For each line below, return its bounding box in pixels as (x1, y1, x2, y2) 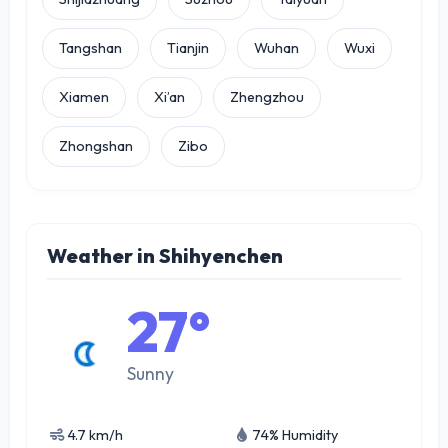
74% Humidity (251, 425, 338, 444)
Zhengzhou (230, 87, 304, 106)
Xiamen (59, 87, 109, 106)
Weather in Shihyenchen (47, 242, 283, 268)
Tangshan (59, 38, 122, 57)
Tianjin (167, 38, 209, 57)
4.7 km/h (67, 425, 123, 444)
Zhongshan (59, 136, 133, 155)
